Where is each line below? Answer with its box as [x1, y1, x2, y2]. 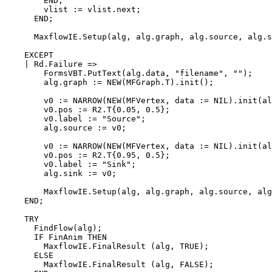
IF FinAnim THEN [5, 232, 107, 242]
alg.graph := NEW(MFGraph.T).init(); [5, 77, 214, 87]
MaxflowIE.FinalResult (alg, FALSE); [5, 259, 214, 269]
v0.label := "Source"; [5, 114, 146, 123]
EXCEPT [5, 50, 53, 59]
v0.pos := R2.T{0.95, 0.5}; [5, 150, 170, 160]
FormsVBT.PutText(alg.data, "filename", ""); [5, 68, 253, 78]
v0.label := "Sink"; [5, 159, 136, 169]
